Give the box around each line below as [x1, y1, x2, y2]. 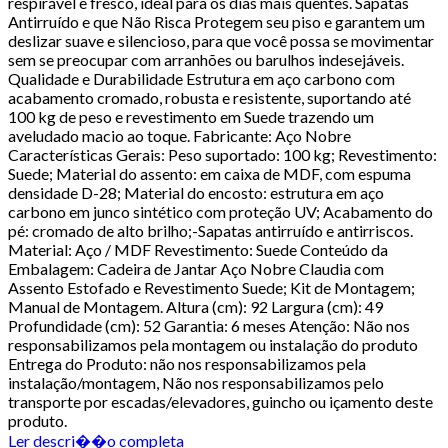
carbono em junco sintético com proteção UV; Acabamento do [8, 201, 433, 221]
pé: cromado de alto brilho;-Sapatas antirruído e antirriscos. [8, 220, 413, 240]
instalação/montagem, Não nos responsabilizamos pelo [8, 372, 384, 392]
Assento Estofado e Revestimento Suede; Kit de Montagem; [8, 277, 415, 297]
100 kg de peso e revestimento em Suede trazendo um [8, 106, 374, 126]
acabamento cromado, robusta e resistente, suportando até [8, 87, 411, 107]
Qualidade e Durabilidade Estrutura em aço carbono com [8, 68, 395, 88]
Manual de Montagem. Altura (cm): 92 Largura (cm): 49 [8, 296, 383, 316]
